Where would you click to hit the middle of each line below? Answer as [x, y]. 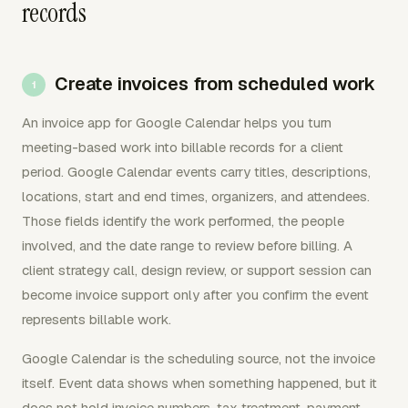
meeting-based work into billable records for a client [183, 147]
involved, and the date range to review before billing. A [187, 245]
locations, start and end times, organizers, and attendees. [196, 196]
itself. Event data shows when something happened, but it [199, 383]
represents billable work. [97, 319]
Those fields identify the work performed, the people [183, 221]
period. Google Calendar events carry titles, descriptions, [196, 172]
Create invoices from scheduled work [215, 84]
